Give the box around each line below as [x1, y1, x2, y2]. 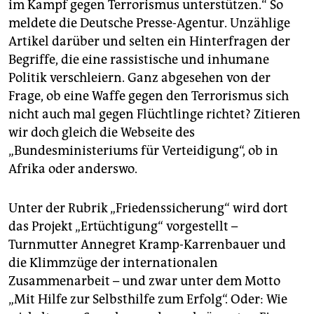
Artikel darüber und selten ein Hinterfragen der [8, 34, 290, 50]
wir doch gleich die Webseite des [8, 125, 195, 141]
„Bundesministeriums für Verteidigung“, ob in [8, 143, 278, 159]
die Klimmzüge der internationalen [8, 255, 218, 271]
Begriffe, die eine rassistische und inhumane [8, 52, 269, 68]
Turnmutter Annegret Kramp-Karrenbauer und [8, 237, 286, 253]
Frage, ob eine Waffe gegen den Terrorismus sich [8, 88, 289, 104]
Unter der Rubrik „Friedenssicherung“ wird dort [8, 200, 288, 217]
